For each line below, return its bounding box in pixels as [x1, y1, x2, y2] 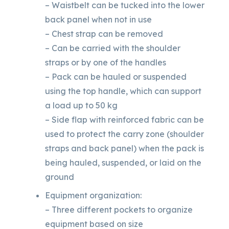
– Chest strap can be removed [45, 28, 163, 39]
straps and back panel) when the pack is [45, 143, 204, 153]
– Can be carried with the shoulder [45, 42, 180, 53]
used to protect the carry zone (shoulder [45, 128, 204, 139]
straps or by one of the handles [45, 57, 166, 67]
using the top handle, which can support [45, 85, 201, 96]
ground [45, 171, 74, 182]
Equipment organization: [45, 190, 142, 200]
